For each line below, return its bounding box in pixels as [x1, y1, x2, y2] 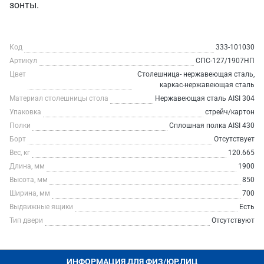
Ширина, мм [9, 189, 50, 197]
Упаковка [9, 108, 41, 116]
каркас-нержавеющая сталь [160, 81, 255, 89]
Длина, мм [9, 162, 45, 170]
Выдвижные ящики [9, 203, 73, 211]
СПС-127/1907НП [196, 57, 255, 65]
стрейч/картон [205, 108, 255, 116]
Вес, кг [9, 148, 30, 157]
